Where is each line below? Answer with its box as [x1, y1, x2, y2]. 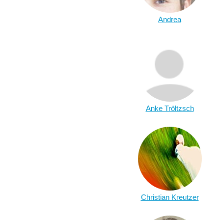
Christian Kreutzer [140, 193, 199, 201]
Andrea [158, 15, 181, 24]
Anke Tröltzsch [145, 104, 194, 112]
